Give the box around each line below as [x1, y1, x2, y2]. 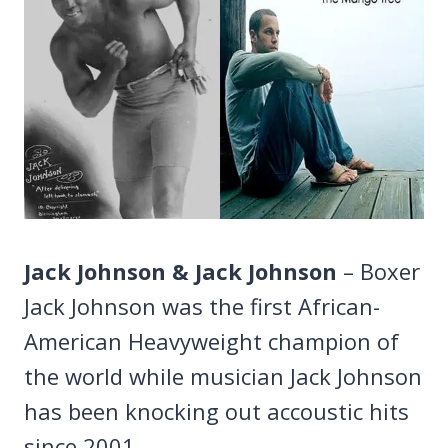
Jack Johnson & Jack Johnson [24, 255, 337, 286]
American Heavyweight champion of [24, 325, 399, 356]
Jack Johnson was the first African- [24, 290, 380, 321]
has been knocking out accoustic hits [24, 395, 409, 426]
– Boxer [337, 255, 420, 286]
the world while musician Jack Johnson [24, 360, 422, 391]
